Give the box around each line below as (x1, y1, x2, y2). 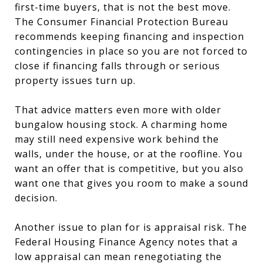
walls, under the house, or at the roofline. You (15, 147, 242, 160)
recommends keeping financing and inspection (15, 29, 244, 43)
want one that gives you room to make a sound (15, 176, 248, 190)
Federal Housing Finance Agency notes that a (15, 235, 238, 248)
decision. (15, 191, 58, 204)
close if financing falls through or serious (15, 59, 220, 72)
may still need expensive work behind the (15, 132, 219, 146)
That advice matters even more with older (15, 103, 221, 116)
